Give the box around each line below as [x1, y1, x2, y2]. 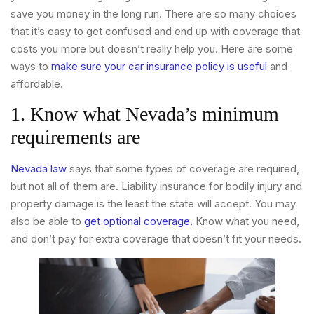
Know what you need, [196, 214, 299, 228]
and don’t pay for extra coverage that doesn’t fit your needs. [11, 232, 301, 246]
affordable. [11, 76, 63, 90]
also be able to [11, 214, 84, 228]
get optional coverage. [84, 214, 196, 228]
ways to [11, 59, 51, 73]
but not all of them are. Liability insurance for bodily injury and [11, 179, 302, 193]
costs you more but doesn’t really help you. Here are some [11, 41, 293, 55]
